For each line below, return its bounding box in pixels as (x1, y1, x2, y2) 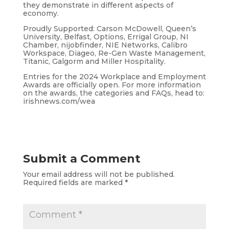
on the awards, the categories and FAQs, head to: (22, 88, 204, 98)
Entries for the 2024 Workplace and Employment (22, 72, 206, 81)
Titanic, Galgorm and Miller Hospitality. (22, 56, 166, 66)
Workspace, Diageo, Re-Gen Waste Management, (22, 48, 205, 58)
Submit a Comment (22, 151, 141, 166)
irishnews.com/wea (22, 96, 95, 106)
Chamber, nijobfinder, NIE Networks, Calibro (22, 40, 188, 50)
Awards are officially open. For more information (22, 80, 201, 89)
